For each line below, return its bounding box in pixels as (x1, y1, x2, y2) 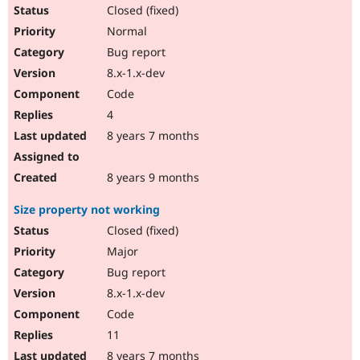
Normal (104, 23, 147, 39)
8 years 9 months (104, 170, 199, 186)
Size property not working (14, 202, 160, 218)
